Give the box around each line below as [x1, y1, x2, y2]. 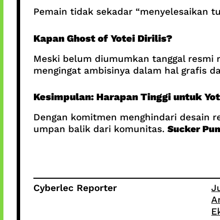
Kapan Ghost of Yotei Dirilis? [33, 32, 172, 44]
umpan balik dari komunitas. [33, 123, 167, 135]
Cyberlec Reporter [33, 182, 117, 193]
